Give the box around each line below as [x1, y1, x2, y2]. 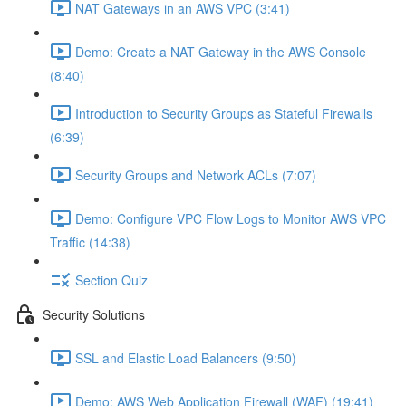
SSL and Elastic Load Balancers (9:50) [75, 348, 296, 367]
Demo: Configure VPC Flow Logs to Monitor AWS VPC [75, 208, 386, 227]
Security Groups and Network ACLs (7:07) [75, 165, 316, 184]
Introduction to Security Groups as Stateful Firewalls [75, 103, 372, 122]
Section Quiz [75, 270, 148, 289]
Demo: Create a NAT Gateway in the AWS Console [75, 42, 366, 61]
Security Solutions [43, 304, 145, 324]
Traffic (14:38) [50, 233, 130, 251]
